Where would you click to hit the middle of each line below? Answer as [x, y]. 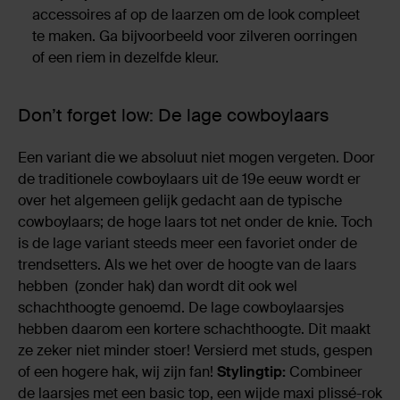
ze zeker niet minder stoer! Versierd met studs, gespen [195, 351]
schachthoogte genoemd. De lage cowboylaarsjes [181, 308]
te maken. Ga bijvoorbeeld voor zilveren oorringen [195, 37]
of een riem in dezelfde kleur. [131, 58]
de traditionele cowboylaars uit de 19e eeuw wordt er [189, 179]
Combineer [326, 372]
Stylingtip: [253, 372]
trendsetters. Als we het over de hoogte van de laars [187, 265]
